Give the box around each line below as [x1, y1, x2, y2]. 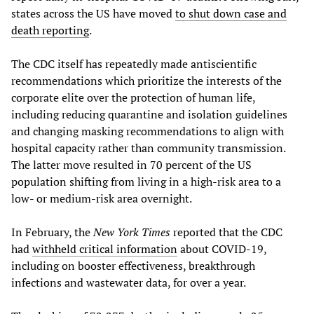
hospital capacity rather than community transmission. [11, 140, 285, 156]
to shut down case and [175, 6, 287, 22]
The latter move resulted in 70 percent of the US [11, 157, 252, 173]
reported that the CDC [170, 224, 282, 240]
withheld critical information [32, 241, 177, 257]
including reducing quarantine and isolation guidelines [11, 107, 287, 123]
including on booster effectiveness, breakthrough [11, 258, 255, 274]
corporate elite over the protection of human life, [11, 90, 255, 106]
